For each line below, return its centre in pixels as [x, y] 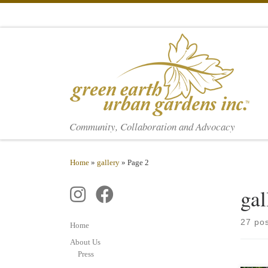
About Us [85, 242]
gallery [108, 162]
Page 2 [138, 162]
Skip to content [44, 16]
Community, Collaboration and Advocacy [153, 126]
